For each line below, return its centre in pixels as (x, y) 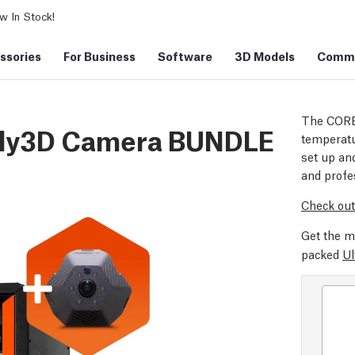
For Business (99, 55)
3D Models (265, 55)
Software (185, 55)
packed (322, 254)
